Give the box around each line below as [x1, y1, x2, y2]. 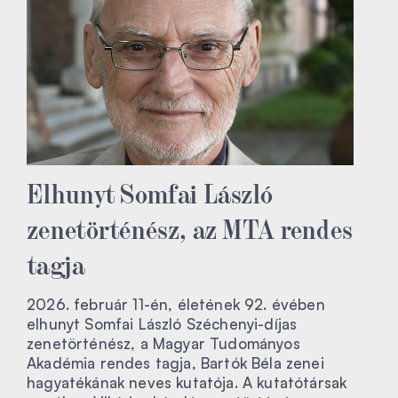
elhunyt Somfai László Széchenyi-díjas [27, 314, 298, 333]
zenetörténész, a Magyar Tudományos [27, 333, 300, 353]
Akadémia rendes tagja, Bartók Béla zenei [27, 353, 324, 372]
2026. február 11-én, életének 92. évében [27, 294, 325, 314]
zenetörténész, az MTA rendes [27, 211, 354, 243]
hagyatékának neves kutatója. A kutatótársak [27, 372, 347, 392]
